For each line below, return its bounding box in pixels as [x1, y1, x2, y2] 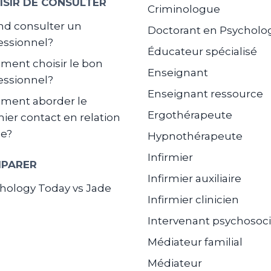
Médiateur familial [148, 236, 243, 249]
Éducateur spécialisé [148, 45, 257, 58]
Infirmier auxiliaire [148, 172, 241, 185]
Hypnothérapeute [148, 130, 243, 143]
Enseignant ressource [148, 88, 263, 100]
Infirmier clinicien [148, 194, 239, 206]
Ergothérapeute [148, 109, 232, 122]
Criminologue [148, 3, 220, 16]
